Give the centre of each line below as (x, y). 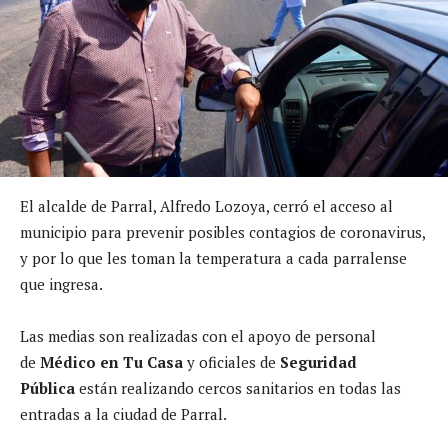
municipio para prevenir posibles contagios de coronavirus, (222, 231)
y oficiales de (231, 361)
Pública (49, 387)
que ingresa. (61, 283)
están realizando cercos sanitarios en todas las (240, 387)
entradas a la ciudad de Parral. (123, 413)
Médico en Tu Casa (111, 361)
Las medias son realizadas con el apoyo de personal (198, 335)
